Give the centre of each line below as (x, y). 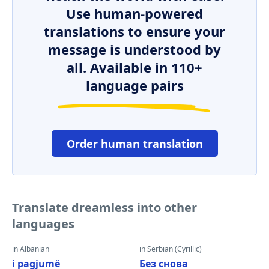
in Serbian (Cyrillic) (171, 249)
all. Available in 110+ (134, 67)
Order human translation (134, 144)
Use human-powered (134, 13)
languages (43, 224)
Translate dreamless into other (104, 207)
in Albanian (31, 249)
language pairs (134, 85)
